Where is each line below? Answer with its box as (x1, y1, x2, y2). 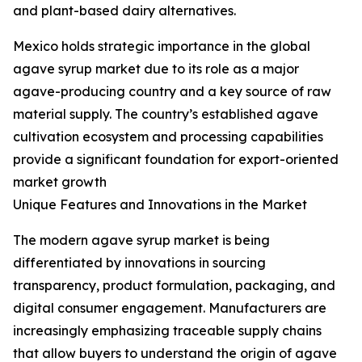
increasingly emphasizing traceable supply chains (13, 322, 322, 339)
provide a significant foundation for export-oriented (13, 151, 339, 168)
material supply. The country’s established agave (13, 106, 318, 123)
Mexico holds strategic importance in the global (13, 38, 310, 55)
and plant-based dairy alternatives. (13, 2, 236, 19)
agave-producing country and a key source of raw (13, 83, 331, 100)
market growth (13, 174, 107, 191)
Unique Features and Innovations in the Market (13, 196, 307, 213)
